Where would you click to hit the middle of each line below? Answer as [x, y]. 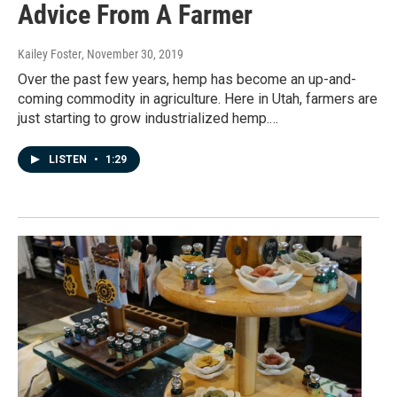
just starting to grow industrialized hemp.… [148, 118]
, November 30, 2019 [132, 54]
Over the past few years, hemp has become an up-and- [187, 79]
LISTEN [69, 159]
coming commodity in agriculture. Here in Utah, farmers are [198, 98]
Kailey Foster [50, 54]
